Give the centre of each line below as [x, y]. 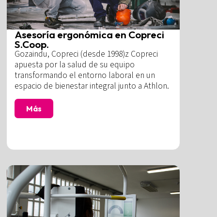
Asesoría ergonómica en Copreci [90, 35]
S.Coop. [32, 44]
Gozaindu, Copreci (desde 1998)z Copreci [86, 54]
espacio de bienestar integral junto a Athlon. [92, 86]
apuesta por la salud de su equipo [75, 65]
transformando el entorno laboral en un [85, 76]
